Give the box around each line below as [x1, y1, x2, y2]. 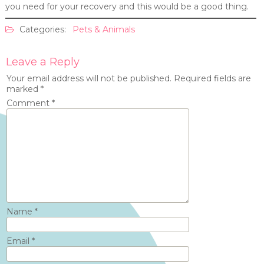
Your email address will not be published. [6, 73, 171, 84]
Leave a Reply [5, 55, 80, 68]
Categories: [16, 24, 68, 35]
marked [6, 84, 41, 94]
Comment [6, 98, 52, 108]
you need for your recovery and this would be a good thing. [5, 1, 249, 12]
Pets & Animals [72, 24, 135, 35]
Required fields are [173, 73, 251, 84]
